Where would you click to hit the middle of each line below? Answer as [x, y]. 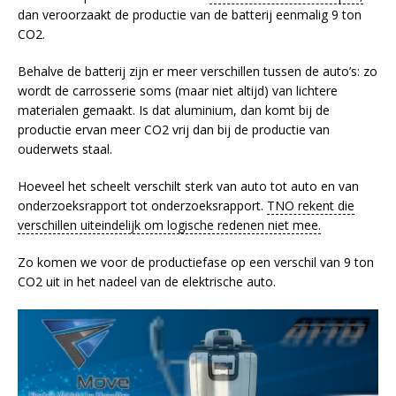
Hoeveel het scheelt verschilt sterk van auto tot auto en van [188, 187]
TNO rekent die [311, 206]
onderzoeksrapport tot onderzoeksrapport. [142, 206]
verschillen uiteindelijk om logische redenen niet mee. [169, 225]
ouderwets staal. [65, 149]
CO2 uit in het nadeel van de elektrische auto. [147, 282]
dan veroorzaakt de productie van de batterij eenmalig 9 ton [190, 15]
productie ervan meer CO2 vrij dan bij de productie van [174, 130]
